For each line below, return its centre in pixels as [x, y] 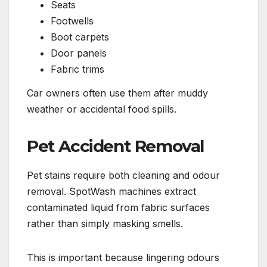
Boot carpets [80, 37]
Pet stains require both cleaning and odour [123, 175]
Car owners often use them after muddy [117, 93]
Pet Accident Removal [115, 146]
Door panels [79, 53]
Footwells [72, 21]
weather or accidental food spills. [102, 109]
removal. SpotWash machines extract [111, 191]
